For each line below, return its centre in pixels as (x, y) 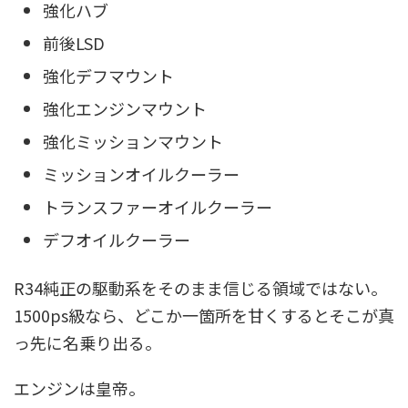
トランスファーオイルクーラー (158, 206)
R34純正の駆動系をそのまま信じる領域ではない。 (200, 288)
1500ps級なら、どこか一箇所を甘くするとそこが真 (204, 316)
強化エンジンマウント (125, 108)
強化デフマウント (108, 75)
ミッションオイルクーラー (141, 173)
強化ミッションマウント (133, 141)
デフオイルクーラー (117, 239)
